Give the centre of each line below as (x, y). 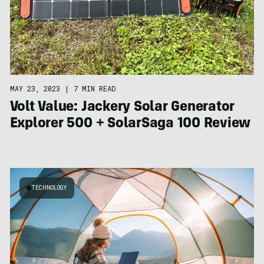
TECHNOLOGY (49, 187)
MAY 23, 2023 (35, 88)
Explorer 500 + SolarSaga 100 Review (130, 124)
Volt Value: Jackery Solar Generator (122, 108)
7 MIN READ (94, 88)
